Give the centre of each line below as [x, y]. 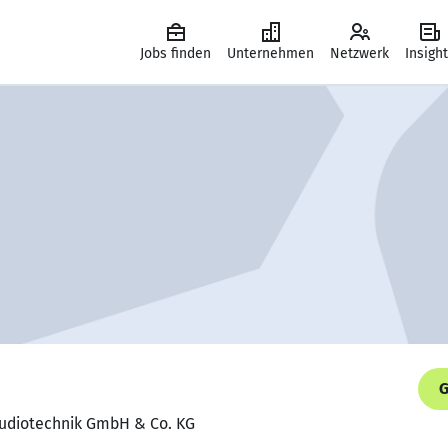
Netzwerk [359, 53]
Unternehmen [270, 53]
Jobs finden [175, 53]
